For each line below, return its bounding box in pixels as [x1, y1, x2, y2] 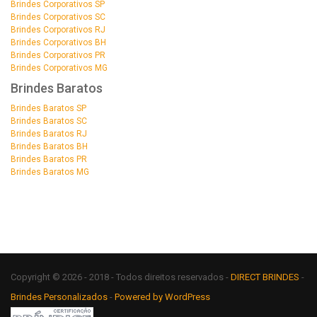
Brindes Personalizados [11, 291, 110, 302]
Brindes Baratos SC [11, 115, 87, 126]
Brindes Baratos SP [11, 103, 86, 113]
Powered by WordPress [115, 291, 212, 302]
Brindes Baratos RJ [11, 128, 87, 139]
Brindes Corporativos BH [11, 37, 106, 47]
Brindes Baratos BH [11, 141, 88, 151]
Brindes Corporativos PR [11, 50, 105, 60]
